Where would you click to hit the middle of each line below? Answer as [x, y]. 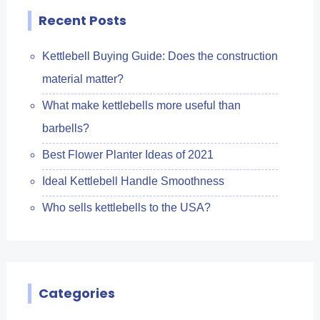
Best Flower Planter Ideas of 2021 [127, 154]
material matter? [82, 79]
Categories [76, 293]
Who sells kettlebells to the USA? [126, 207]
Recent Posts [82, 20]
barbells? [65, 128]
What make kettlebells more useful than [141, 105]
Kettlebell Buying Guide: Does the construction [160, 56]
